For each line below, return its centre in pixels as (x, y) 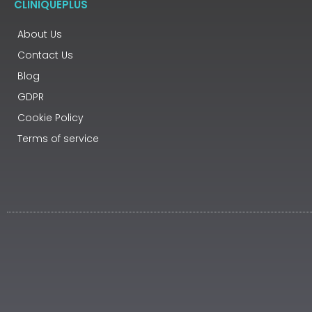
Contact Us (45, 55)
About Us (40, 34)
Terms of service (58, 138)
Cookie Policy (50, 117)
